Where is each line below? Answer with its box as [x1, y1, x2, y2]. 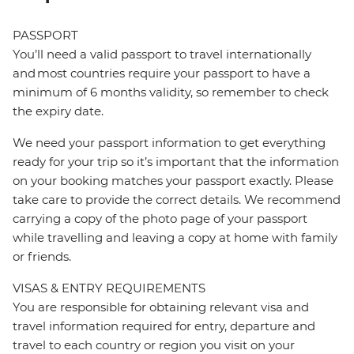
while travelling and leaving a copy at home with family [13, 230, 337, 246]
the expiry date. [13, 104, 104, 119]
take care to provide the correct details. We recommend [13, 192, 341, 208]
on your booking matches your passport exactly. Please [13, 173, 333, 189]
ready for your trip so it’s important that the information [13, 154, 339, 170]
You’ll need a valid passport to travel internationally [13, 47, 311, 62]
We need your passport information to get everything [13, 135, 326, 151]
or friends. [13, 249, 71, 265]
